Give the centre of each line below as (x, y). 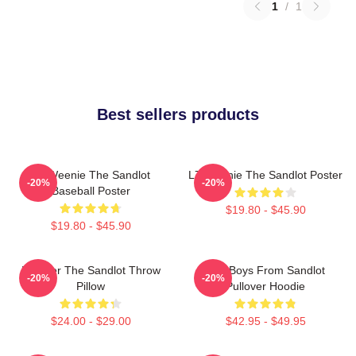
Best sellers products (178, 114)
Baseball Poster (91, 190)
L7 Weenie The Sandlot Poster (265, 174)
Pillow (91, 286)
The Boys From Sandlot (265, 270)
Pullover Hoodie (265, 286)
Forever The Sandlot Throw (91, 270)
